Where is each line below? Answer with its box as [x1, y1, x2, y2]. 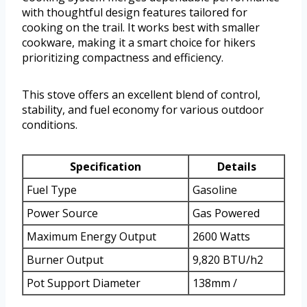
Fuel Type [27, 182, 77, 197]
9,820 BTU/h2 [193, 251, 263, 267]
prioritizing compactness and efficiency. [22, 49, 223, 65]
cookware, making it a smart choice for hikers [22, 34, 256, 50]
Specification [70, 158, 141, 174]
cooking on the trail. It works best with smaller [22, 19, 260, 35]
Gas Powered [193, 205, 260, 221]
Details [217, 158, 256, 174]
